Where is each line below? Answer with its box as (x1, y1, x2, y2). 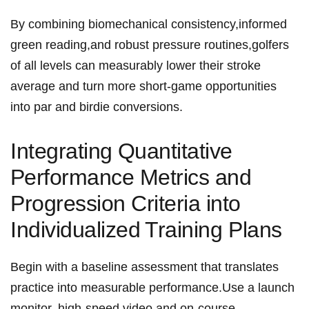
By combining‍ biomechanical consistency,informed (10, 17, 287, 32)
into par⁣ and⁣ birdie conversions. (10, 100, 183, 114)
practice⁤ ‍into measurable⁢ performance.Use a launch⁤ (10, 281, 295, 295)
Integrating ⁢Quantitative (10, 139, 232, 164)
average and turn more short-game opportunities (10, 79, 277, 94)
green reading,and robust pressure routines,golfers (10, 38, 289, 52)
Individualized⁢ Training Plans (10, 217, 282, 243)
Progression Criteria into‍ (10, 191, 241, 217)
